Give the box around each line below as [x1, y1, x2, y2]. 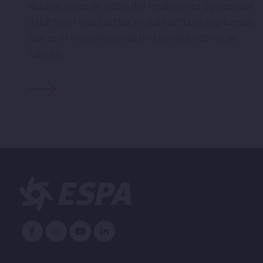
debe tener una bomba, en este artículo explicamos [28, 14, 254, 28]
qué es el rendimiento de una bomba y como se [28, 30, 236, 44]
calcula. [28, 46, 62, 60]
